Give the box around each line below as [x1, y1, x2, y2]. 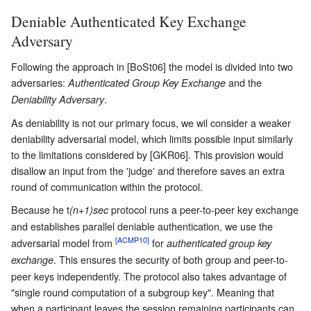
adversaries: [11, 75, 68, 90]
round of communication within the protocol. [11, 179, 203, 194]
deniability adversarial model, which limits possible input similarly [11, 131, 293, 146]
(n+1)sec [69, 203, 108, 217]
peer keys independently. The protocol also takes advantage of [11, 268, 287, 283]
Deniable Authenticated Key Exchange [11, 11, 246, 32]
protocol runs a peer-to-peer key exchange [108, 202, 299, 217]
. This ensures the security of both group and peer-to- [53, 251, 288, 267]
